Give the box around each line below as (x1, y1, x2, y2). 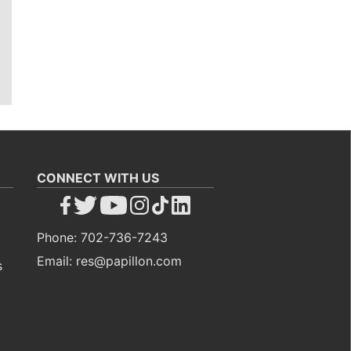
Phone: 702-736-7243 (37, 230, 168, 246)
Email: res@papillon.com (37, 252, 182, 269)
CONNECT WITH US (37, 169, 159, 186)
